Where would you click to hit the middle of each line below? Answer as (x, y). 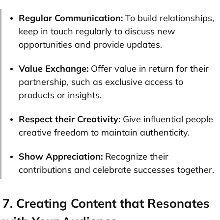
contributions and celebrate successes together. (116, 169)
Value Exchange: (54, 68)
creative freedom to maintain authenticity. (104, 132)
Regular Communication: (71, 18)
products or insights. (60, 95)
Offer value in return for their (149, 68)
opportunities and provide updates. (90, 44)
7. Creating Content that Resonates (106, 203)
